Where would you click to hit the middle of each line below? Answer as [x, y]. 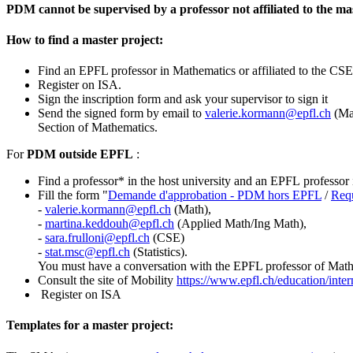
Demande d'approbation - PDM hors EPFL [215, 195]
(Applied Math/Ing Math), [240, 224]
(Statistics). [159, 252]
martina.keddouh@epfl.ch [110, 224]
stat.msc [65, 252]
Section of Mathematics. [98, 128]
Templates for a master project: [90, 325]
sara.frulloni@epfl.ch [97, 238]
